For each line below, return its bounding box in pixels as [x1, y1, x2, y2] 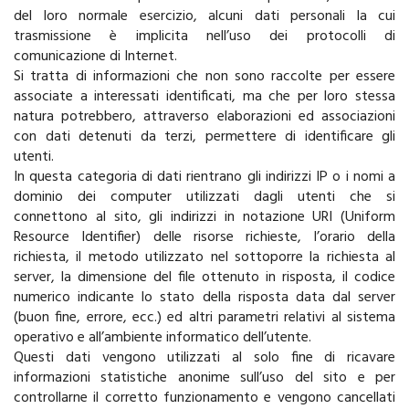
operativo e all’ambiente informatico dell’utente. [14, 326, 311, 350]
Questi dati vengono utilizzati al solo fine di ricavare [14, 346, 395, 370]
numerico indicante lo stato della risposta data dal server [14, 286, 395, 309]
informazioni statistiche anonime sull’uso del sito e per [14, 366, 395, 390]
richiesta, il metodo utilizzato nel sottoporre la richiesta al [14, 246, 395, 269]
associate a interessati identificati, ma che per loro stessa [14, 85, 395, 109]
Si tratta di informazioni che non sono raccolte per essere [14, 65, 395, 89]
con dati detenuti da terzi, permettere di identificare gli [14, 125, 395, 149]
